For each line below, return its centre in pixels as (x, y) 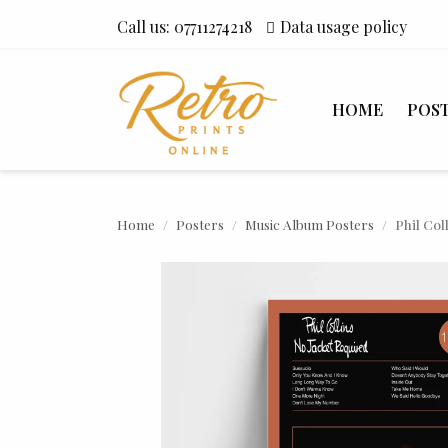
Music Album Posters (309, 224)
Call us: (145, 26)
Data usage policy (343, 26)
